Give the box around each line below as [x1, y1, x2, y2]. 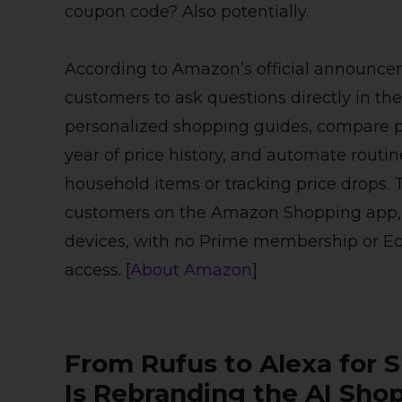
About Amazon [130, 260, 252, 281]
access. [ [65, 260, 130, 281]
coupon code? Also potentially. [65, 2, 309, 22]
